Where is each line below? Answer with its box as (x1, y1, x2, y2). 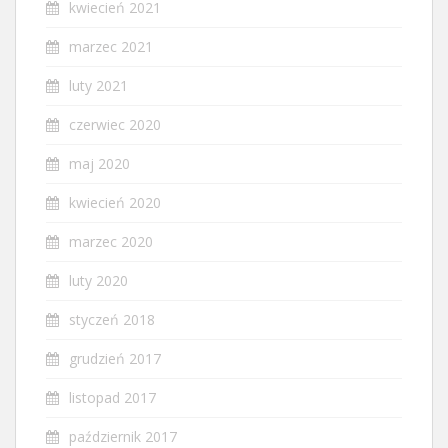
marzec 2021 (69, 36, 153, 56)
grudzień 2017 (69, 348, 161, 368)
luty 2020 (69, 270, 128, 290)
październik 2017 (69, 426, 177, 446)
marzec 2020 (69, 231, 153, 251)
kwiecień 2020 (69, 192, 161, 212)
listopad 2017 (69, 387, 156, 407)
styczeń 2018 (69, 309, 155, 329)
